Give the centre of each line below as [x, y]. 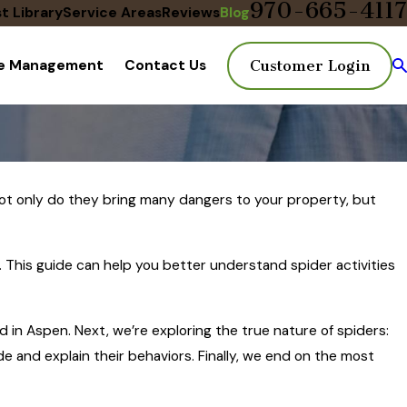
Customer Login [310, 66]
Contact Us [165, 65]
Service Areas [112, 13]
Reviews [191, 13]
